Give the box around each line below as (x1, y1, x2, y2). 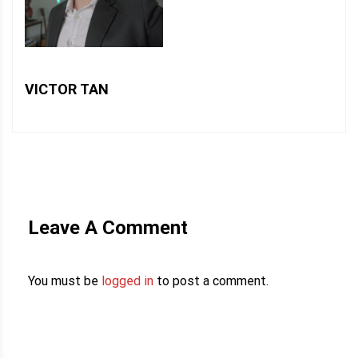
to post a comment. (153, 272, 268, 288)
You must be (28, 272, 101, 288)
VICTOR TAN (25, 80, 109, 97)
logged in (101, 272, 153, 288)
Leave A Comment (28, 216, 188, 239)
